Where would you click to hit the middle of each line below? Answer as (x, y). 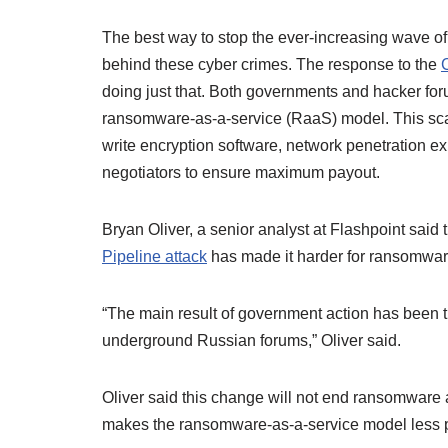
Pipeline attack (154, 256)
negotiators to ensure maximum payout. (243, 172)
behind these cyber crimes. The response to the (271, 64)
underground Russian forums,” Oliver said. (255, 340)
